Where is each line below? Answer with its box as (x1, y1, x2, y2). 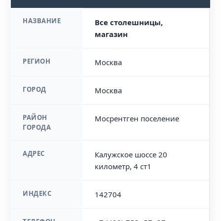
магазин (95, 29, 128, 39)
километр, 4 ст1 (95, 161, 152, 171)
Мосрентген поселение (95, 113, 180, 123)
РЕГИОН (23, 57, 51, 66)
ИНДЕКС (23, 189, 52, 198)
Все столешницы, (95, 17, 163, 27)
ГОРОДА (23, 123, 51, 132)
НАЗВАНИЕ (23, 16, 61, 25)
